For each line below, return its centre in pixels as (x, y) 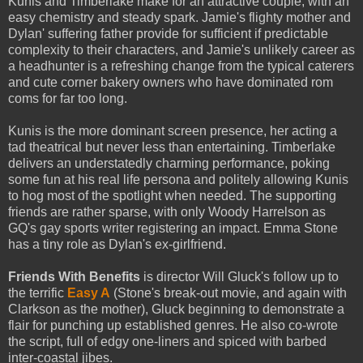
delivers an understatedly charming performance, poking (169, 163)
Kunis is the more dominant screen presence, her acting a (173, 130)
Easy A (89, 293)
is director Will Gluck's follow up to (239, 276)
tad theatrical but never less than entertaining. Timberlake (172, 147)
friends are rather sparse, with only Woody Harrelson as (167, 211)
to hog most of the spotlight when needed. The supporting (172, 195)
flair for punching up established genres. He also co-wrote (173, 325)
